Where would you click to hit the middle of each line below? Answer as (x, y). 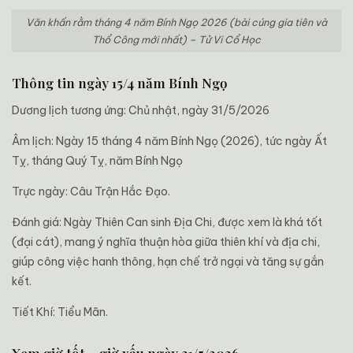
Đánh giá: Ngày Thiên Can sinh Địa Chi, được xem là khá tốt (167, 223)
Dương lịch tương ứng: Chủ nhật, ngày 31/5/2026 (141, 111)
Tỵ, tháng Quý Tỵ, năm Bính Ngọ (97, 161)
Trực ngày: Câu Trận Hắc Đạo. (91, 192)
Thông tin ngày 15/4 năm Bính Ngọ (120, 83)
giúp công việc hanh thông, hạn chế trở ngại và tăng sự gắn (168, 262)
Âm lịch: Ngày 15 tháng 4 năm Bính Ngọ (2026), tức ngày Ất (169, 141)
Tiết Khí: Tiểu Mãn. (60, 312)
